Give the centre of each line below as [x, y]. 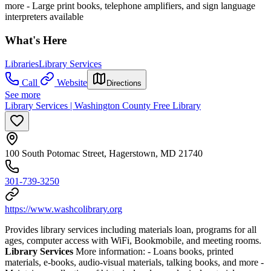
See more [23, 94]
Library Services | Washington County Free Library [103, 105]
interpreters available [44, 17]
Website [72, 82]
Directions [124, 83]
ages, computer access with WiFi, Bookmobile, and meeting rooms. [134, 240]
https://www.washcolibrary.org [64, 209]
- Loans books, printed [191, 251]
